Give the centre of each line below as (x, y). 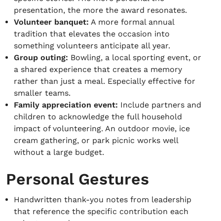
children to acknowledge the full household (98, 117)
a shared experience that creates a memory (98, 69)
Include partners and (160, 105)
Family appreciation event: (66, 105)
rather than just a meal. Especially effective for (105, 81)
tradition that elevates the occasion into (92, 34)
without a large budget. (59, 152)
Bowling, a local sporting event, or (135, 57)
